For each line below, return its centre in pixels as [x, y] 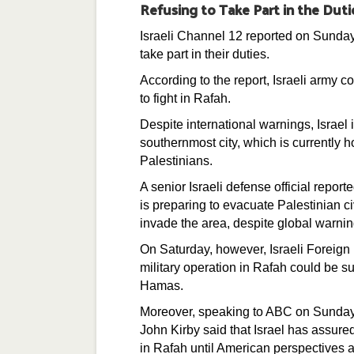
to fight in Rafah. [185, 98]
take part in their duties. [205, 54]
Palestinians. [176, 161]
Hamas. [162, 286]
